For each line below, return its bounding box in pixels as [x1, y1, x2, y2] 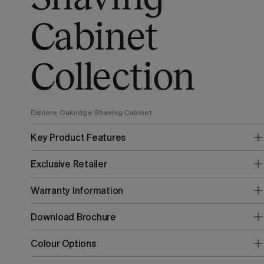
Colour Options [31, 237, 96, 249]
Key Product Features [31, 131, 126, 143]
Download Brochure [31, 211, 116, 223]
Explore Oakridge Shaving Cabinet [31, 108, 153, 117]
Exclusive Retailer [31, 158, 107, 170]
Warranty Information [31, 184, 124, 196]
